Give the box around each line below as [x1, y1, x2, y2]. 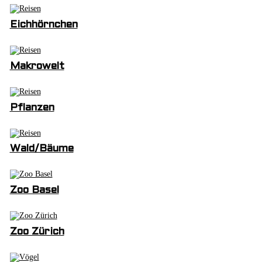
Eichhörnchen [9, 19, 78, 30]
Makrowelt [9, 61, 64, 71]
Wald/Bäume [9, 144, 74, 154]
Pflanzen [9, 102, 54, 113]
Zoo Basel [9, 185, 59, 196]
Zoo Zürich [9, 227, 64, 237]
